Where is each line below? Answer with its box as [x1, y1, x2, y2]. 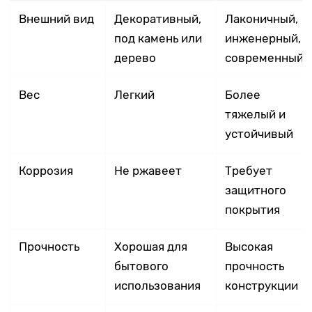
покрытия [225, 203, 281, 217]
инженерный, [225, 31, 302, 45]
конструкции [225, 279, 299, 292]
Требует [225, 164, 273, 178]
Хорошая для [114, 240, 188, 253]
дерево [114, 51, 157, 65]
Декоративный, [114, 12, 202, 26]
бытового [114, 259, 169, 273]
